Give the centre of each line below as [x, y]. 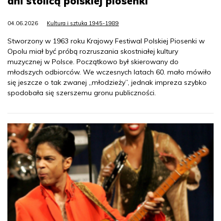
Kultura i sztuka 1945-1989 [83, 23]
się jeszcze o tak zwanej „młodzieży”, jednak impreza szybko [107, 82]
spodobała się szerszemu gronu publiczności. [82, 92]
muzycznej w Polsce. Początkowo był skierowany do [93, 61]
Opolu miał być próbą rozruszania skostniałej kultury [93, 51]
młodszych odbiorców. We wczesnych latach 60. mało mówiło [109, 72]
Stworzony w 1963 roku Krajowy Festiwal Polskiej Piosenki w [106, 41]
